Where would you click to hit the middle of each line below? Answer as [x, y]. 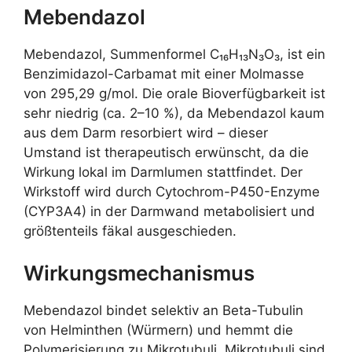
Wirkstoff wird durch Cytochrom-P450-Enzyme [172, 191]
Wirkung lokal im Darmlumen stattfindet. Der [163, 172]
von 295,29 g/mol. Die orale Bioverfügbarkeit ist [174, 93]
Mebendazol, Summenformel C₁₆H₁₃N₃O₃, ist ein [174, 54]
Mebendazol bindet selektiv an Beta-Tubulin [163, 311]
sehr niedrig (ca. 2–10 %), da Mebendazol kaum [174, 113]
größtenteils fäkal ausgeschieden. [130, 231]
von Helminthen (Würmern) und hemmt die [158, 330]
